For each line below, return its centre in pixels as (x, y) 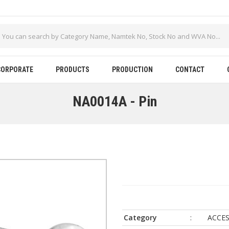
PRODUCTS (73, 70)
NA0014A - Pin (114, 101)
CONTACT (190, 70)
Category (140, 217)
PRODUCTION (132, 70)
